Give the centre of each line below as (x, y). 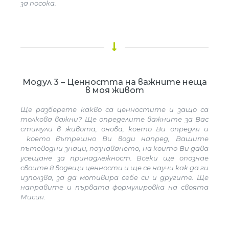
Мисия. (33, 197)
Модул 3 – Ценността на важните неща (114, 82)
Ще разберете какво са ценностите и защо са (114, 109)
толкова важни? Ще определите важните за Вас (114, 119)
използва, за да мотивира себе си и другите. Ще (114, 177)
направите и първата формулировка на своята (114, 187)
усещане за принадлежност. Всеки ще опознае (114, 158)
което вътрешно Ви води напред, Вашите (114, 139)
